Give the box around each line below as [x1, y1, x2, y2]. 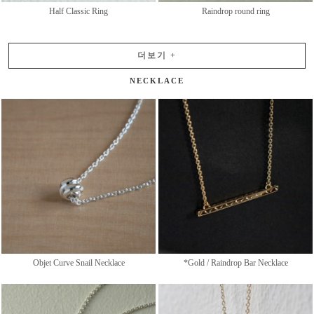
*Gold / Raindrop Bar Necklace [183, 257, 288, 268]
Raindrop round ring [201, 6, 270, 16]
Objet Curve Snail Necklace [32, 257, 125, 268]
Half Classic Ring [49, 6, 108, 16]
